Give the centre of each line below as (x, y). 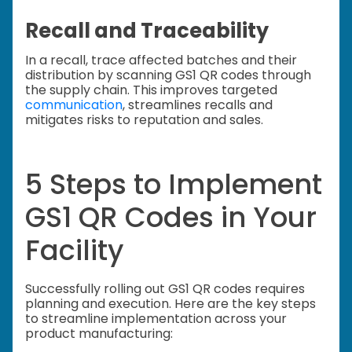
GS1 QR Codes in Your (171, 218)
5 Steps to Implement (174, 185)
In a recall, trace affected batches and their (161, 60)
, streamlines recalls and (198, 104)
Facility (74, 251)
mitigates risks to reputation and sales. (144, 119)
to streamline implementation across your (156, 318)
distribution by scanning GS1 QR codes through (168, 75)
